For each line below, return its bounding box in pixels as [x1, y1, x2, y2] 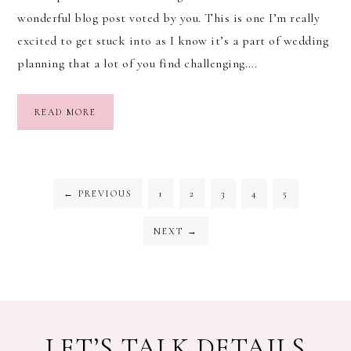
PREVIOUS [74, 188, 132, 200]
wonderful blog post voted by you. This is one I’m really [17, 10, 320, 27]
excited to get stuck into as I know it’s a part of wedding [17, 33, 328, 49]
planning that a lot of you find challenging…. [17, 56, 258, 72]
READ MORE [34, 107, 96, 118]
